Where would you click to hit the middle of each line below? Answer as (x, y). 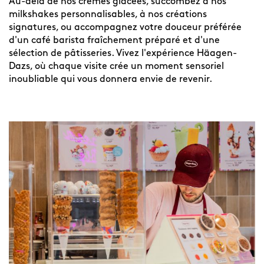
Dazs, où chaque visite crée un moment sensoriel (116, 67)
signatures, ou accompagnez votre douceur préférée (125, 28)
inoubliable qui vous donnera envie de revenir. (110, 80)
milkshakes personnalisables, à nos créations (108, 15)
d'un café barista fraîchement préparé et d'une (114, 41)
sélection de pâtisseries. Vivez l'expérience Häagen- (123, 54)
